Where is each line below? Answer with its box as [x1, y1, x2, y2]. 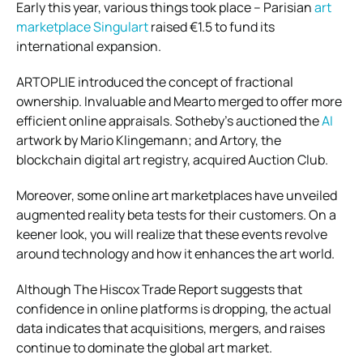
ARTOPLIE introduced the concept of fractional [16, 72, 293, 91]
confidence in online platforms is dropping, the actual [16, 299, 331, 318]
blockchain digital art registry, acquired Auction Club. [16, 150, 328, 169]
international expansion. [16, 36, 161, 55]
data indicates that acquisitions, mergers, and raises [16, 318, 325, 337]
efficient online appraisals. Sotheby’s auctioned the [16, 111, 322, 130]
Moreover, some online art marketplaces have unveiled [16, 186, 337, 204]
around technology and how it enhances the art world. [16, 244, 335, 263]
